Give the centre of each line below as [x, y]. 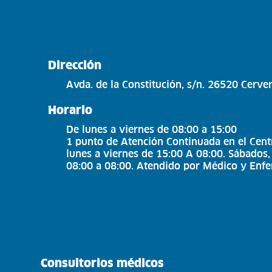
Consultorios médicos [103, 263]
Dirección [75, 65]
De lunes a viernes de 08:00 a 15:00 [152, 129]
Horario [70, 110]
